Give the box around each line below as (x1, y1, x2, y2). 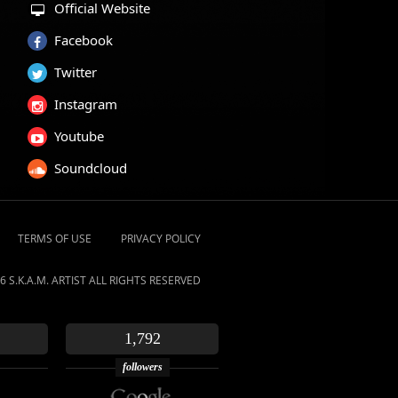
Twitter (54, 63, 97, 81)
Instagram (54, 95, 117, 113)
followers (122, 361, 163, 373)
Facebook (54, 31, 113, 49)
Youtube (54, 127, 104, 145)
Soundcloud (54, 159, 127, 177)
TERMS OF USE (17, 231, 92, 246)
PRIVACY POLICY (120, 231, 201, 246)
